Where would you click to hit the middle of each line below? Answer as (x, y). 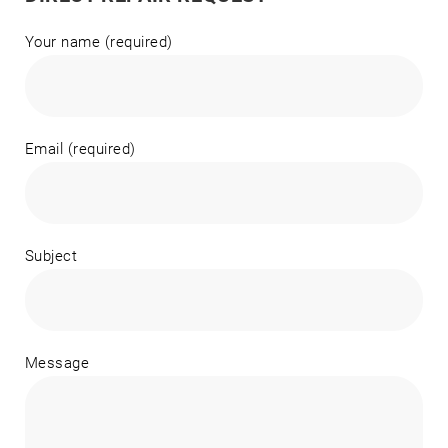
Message (57, 363)
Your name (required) (99, 42)
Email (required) (80, 149)
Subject (51, 256)
